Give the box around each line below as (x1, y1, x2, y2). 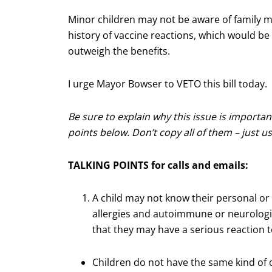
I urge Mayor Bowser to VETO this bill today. (68, 77, 267, 91)
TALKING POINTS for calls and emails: (68, 158, 248, 172)
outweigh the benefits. (68, 44, 170, 58)
